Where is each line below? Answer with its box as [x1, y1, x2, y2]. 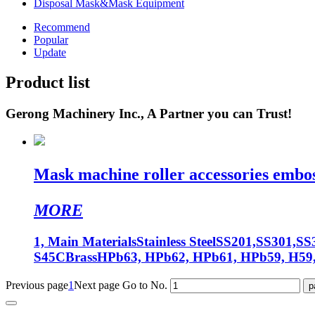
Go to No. [122, 279, 167, 292]
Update [34, 46, 66, 58]
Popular [34, 33, 68, 46]
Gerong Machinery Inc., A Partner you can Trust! [6, 105, 292, 121]
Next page [74, 279, 120, 292]
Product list [6, 72, 90, 91]
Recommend [34, 20, 90, 33]
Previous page [6, 279, 68, 292]
